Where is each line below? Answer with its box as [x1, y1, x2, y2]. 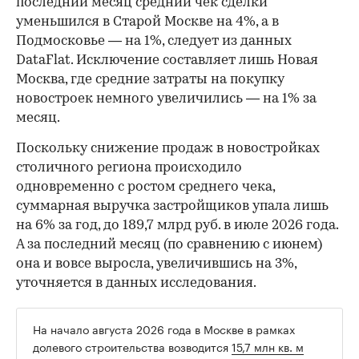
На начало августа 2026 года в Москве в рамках [33, 320, 295, 338]
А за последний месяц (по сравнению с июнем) [16, 238, 322, 252]
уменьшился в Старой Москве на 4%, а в [16, 15, 279, 30]
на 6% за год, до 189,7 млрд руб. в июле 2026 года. [16, 219, 338, 233]
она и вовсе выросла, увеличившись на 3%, [16, 257, 296, 272]
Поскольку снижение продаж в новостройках [16, 142, 320, 156]
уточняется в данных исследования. [16, 276, 256, 291]
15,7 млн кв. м [232, 337, 304, 356]
